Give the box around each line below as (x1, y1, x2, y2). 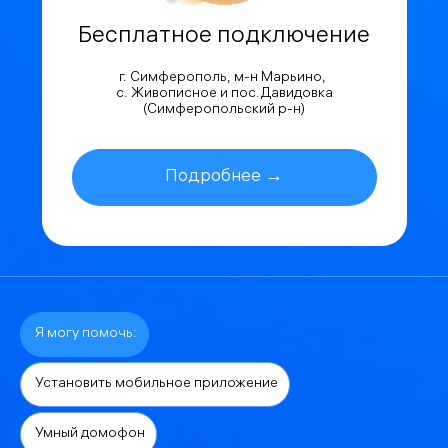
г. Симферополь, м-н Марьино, (119, 70, 329, 86)
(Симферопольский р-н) (143, 102, 305, 118)
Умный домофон (35, 426, 145, 442)
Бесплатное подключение (78, 24, 370, 50)
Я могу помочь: (35, 326, 137, 342)
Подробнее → (165, 167, 283, 187)
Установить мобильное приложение (35, 376, 278, 392)
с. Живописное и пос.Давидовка (115, 86, 333, 102)
